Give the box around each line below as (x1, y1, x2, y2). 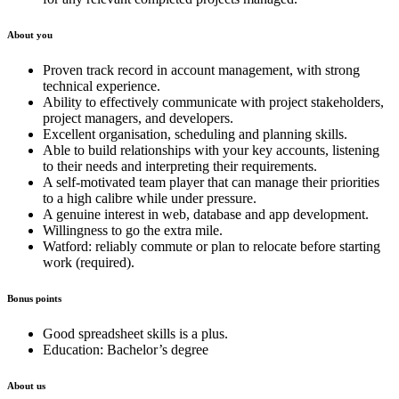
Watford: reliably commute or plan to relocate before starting (43, 239, 380, 255)
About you (7, 29, 53, 41)
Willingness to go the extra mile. (43, 223, 223, 239)
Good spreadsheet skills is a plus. (43, 326, 228, 342)
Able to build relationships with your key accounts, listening (43, 142, 379, 159)
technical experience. (43, 78, 160, 94)
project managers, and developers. (43, 110, 233, 126)
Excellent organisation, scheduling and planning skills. (43, 126, 347, 142)
